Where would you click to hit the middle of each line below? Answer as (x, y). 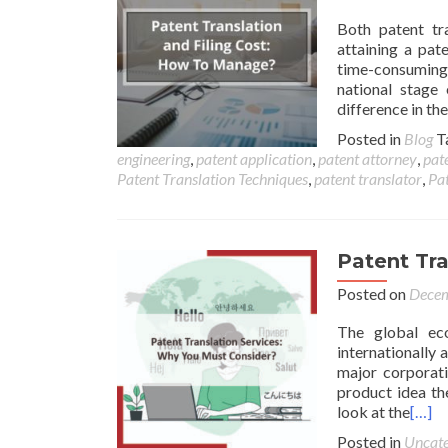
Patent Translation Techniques (212, 178)
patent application (254, 158)
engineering (153, 158)
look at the (373, 411)
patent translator (368, 178)
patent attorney (367, 158)
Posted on (373, 293)
